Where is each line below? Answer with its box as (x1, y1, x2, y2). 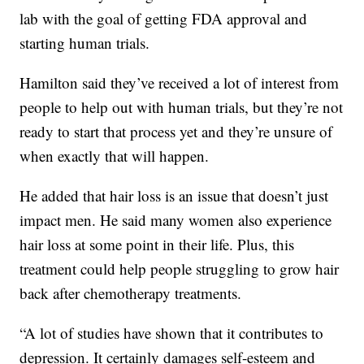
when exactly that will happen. (19, 145, 210, 167)
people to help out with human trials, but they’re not (19, 97, 344, 118)
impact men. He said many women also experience (19, 210, 332, 231)
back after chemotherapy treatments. (19, 283, 242, 304)
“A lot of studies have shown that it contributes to (19, 323, 324, 344)
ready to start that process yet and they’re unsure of (19, 121, 333, 142)
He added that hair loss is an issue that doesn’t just (19, 185, 329, 206)
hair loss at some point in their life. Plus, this (19, 234, 295, 255)
